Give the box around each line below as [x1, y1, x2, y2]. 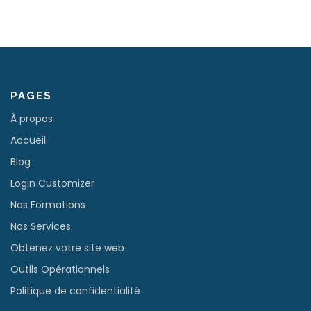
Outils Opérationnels [10, 262, 110, 277]
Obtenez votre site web [10, 241, 124, 255]
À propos [10, 112, 53, 126]
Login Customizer [10, 176, 94, 191]
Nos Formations [10, 198, 85, 212]
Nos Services [10, 219, 71, 234]
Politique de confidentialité [10, 284, 140, 299]
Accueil [10, 133, 46, 148]
